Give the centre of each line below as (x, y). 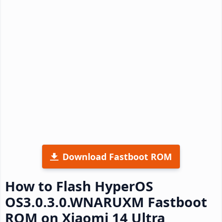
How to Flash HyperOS (79, 186)
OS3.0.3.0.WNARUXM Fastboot (106, 202)
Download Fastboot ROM (117, 156)
